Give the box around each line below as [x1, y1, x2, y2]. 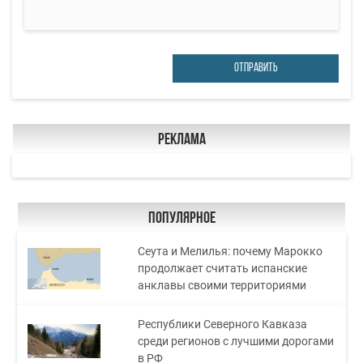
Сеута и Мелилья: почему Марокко [138, 244, 323, 258]
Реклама [157, 132, 206, 149]
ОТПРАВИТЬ [233, 62, 278, 75]
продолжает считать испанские [138, 261, 308, 275]
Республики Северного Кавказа [138, 317, 308, 331]
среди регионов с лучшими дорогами [138, 334, 335, 348]
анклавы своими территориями [138, 278, 307, 292]
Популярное [147, 211, 216, 228]
